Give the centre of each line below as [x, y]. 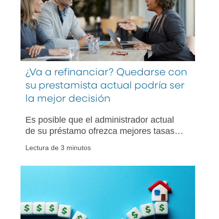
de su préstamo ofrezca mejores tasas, [101, 131]
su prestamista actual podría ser [105, 86]
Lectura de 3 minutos [58, 148]
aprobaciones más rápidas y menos [95, 142]
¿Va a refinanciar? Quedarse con [106, 73]
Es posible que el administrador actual [100, 120]
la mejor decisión [68, 99]
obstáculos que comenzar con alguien [99, 154]
